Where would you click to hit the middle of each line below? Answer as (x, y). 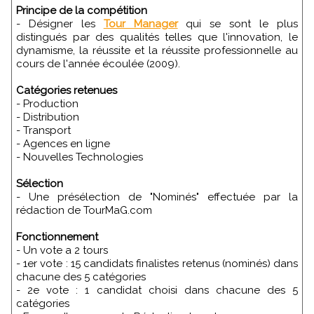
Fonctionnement (57, 237)
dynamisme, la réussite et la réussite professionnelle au (157, 51)
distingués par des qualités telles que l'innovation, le (157, 37)
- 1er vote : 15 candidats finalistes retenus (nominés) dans (157, 264)
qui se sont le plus (238, 24)
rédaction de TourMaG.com (84, 211)
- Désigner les (60, 24)
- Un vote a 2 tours (62, 251)
